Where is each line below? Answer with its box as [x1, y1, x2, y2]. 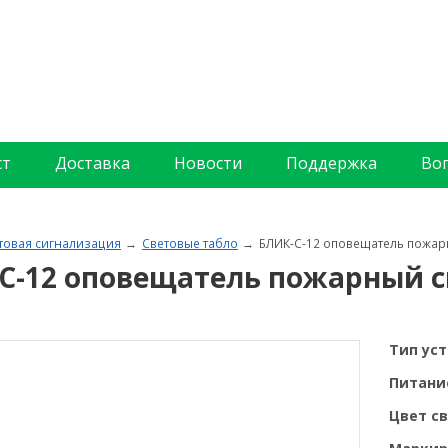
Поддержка [286, 152, 377, 174]
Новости [174, 152, 242, 174]
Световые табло [142, 235, 238, 251]
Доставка [55, 152, 130, 174]
